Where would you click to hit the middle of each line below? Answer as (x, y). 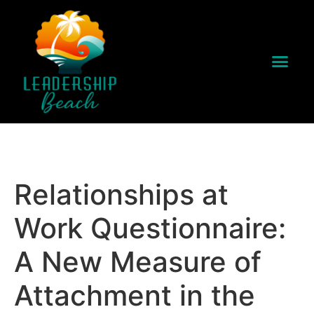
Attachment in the (135, 295)
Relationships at (121, 194)
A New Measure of (138, 261)
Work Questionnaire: (150, 228)
